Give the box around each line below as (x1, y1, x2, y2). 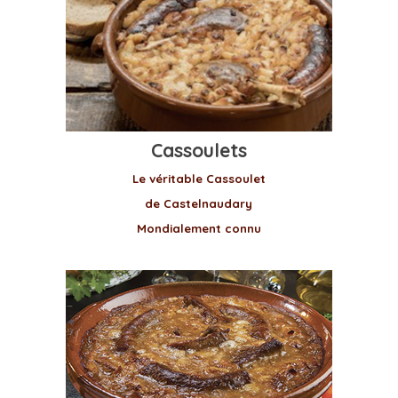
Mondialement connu (136, 221, 261, 235)
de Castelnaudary (145, 196, 253, 211)
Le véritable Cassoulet (131, 171, 266, 186)
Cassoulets (150, 139, 247, 162)
